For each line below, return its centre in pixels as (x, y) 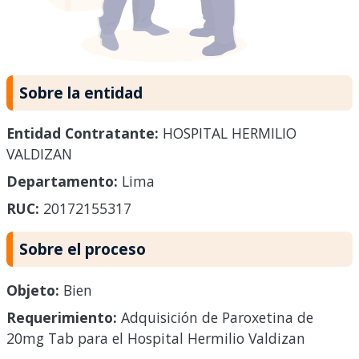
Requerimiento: (62, 318)
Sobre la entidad (81, 92)
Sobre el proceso (83, 249)
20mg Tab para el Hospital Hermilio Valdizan (156, 339)
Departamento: (62, 182)
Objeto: (33, 290)
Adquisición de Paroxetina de (215, 318)
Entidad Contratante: (83, 133)
